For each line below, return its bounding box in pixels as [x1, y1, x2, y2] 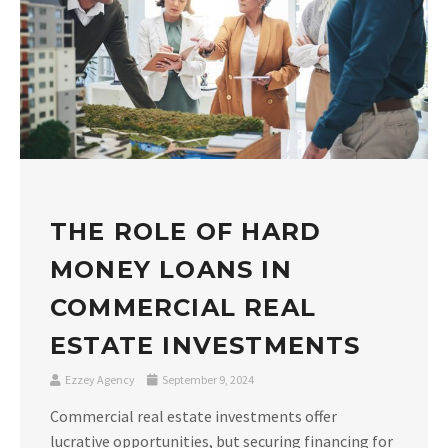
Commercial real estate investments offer [50, 405, 337, 426]
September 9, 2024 [160, 371, 254, 387]
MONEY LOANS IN [50, 254, 292, 284]
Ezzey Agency [63, 371, 137, 387]
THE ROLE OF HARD [50, 216, 322, 246]
